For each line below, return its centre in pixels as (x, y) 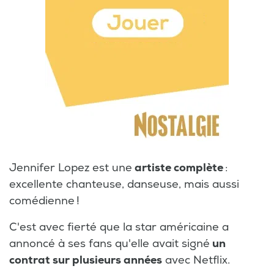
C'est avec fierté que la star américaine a (119, 227)
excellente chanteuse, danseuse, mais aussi (124, 184)
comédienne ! (44, 201)
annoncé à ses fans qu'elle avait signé (109, 243)
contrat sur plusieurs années (86, 260)
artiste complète (178, 168)
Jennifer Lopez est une (71, 168)
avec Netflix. (196, 260)
